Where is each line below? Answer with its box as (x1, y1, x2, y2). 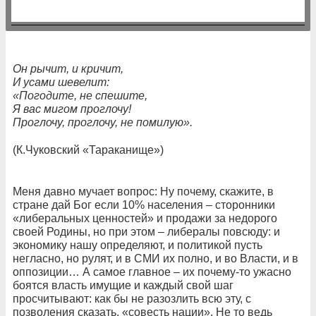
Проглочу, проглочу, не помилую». (13, 116, 193, 128)
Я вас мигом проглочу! (13, 102, 131, 115)
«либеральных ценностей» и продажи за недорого (13, 212, 277, 224)
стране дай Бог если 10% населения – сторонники (13, 198, 275, 211)
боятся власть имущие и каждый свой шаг (13, 279, 233, 291)
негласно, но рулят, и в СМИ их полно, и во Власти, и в (13, 252, 298, 265)
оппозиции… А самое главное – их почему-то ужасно (13, 265, 291, 278)
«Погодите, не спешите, (13, 89, 147, 102)
